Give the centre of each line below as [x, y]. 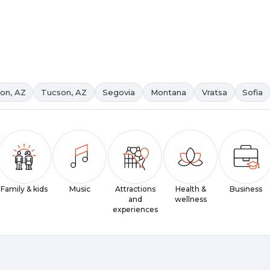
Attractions [135, 189]
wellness [190, 199]
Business [246, 189]
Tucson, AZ [64, 92]
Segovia [119, 92]
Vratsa [214, 92]
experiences [135, 210]
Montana [168, 92]
